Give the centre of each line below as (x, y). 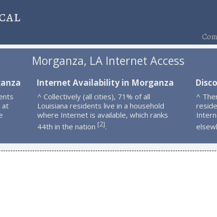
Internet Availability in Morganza (105, 82)
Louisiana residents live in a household (101, 105)
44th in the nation (67, 126)
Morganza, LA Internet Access (108, 61)
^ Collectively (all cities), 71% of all (93, 96)
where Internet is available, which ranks (102, 115)
